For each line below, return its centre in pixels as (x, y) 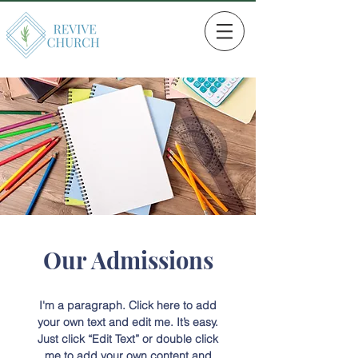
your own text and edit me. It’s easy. (128, 322)
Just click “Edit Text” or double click (128, 339)
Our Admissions (128, 260)
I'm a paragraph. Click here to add (128, 305)
